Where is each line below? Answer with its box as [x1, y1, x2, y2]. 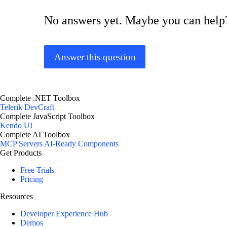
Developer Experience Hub [20, 209, 108, 218]
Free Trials [20, 166, 54, 175]
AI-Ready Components [44, 139, 119, 148]
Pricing [20, 175, 43, 184]
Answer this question [54, 51, 136, 62]
